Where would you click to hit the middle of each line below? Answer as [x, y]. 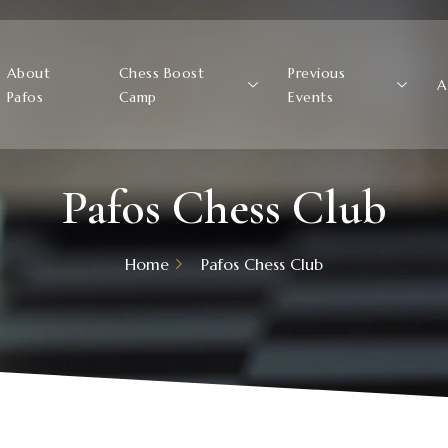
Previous [317, 72]
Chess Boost [161, 72]
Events [311, 96]
